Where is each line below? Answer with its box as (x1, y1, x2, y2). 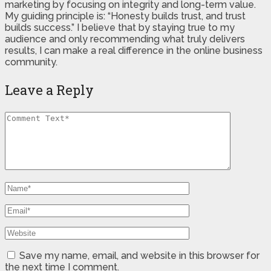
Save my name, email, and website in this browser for (19, 249, 260, 261)
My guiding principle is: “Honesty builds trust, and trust (5, 10, 246, 22)
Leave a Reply (5, 80, 94, 99)
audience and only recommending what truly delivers (5, 33, 245, 45)
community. (5, 56, 57, 68)
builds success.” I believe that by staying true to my (5, 21, 235, 33)
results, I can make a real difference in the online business (5, 44, 263, 56)
